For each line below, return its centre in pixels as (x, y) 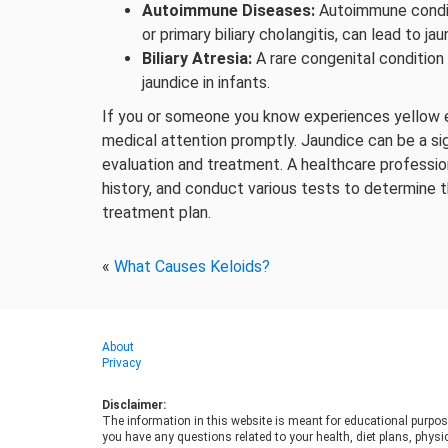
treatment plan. (156, 212)
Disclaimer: (134, 405)
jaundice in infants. (206, 82)
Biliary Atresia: (197, 58)
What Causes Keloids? (192, 266)
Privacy (121, 363)
